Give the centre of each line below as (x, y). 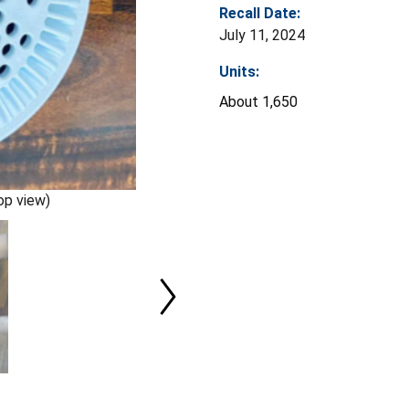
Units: (239, 71)
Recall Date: (260, 13)
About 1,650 (258, 101)
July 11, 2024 (262, 35)
